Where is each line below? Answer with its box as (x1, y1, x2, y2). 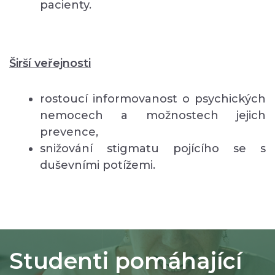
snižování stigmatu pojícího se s (40, 142, 266, 156)
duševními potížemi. (40, 158, 155, 172)
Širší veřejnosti (9, 56, 91, 71)
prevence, (40, 125, 98, 139)
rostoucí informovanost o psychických (40, 92, 266, 106)
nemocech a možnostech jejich (40, 109, 266, 123)
